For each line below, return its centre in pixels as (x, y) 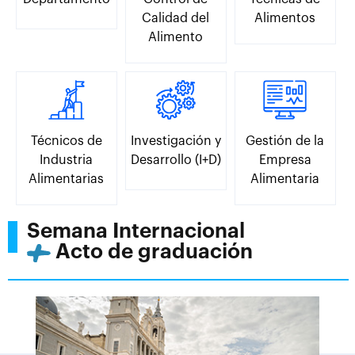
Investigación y (176, 141)
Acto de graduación (152, 252)
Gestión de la (285, 141)
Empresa (285, 160)
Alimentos (285, 19)
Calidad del (176, 19)
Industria (67, 160)
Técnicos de (66, 141)
